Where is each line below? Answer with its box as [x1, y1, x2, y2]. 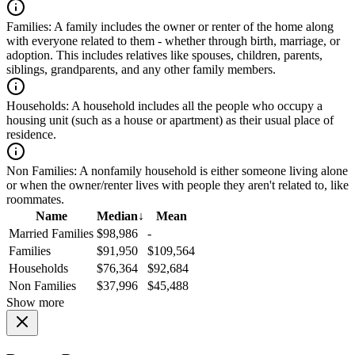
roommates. [6, 193, 64, 207]
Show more [6, 296, 64, 310]
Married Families [9, 227, 94, 241]
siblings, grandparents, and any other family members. [6, 63, 276, 77]
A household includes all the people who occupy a [69, 99, 323, 113]
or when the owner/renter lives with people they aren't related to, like [6, 178, 349, 193]
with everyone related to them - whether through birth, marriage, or [6, 34, 340, 48]
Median [97, 209, 138, 223]
